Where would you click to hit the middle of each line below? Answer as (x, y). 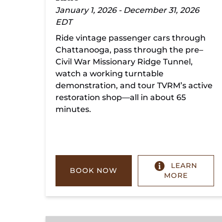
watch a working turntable (110, 74)
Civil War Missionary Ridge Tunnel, (124, 62)
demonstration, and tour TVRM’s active (134, 85)
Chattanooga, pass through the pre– (129, 50)
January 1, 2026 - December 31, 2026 (127, 10)
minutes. (73, 109)
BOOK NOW (93, 171)
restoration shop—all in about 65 (121, 97)
